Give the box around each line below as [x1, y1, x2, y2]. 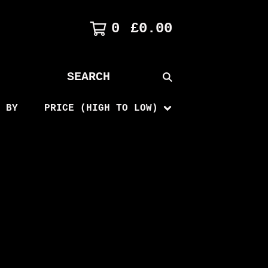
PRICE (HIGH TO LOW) [44, 103, 158, 114]
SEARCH [62, 78, 98, 89]
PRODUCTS [62, 92, 109, 103]
